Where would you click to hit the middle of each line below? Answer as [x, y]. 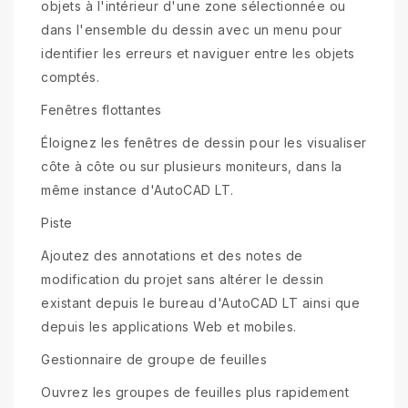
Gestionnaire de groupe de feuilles [154, 360]
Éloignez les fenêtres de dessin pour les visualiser [204, 143]
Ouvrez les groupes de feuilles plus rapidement [195, 393]
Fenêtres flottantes [102, 110]
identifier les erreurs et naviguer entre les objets [198, 54]
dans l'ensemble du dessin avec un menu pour [192, 30]
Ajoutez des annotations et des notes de [172, 256]
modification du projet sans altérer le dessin [183, 280]
